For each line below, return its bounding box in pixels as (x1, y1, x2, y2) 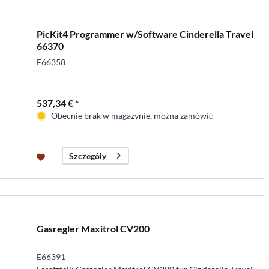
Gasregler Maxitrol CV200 (36, 222, 150, 234)
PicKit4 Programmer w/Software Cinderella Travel (36, 28, 253, 40)
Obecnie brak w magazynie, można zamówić (50, 110, 213, 121)
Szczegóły (68, 150, 106, 161)
